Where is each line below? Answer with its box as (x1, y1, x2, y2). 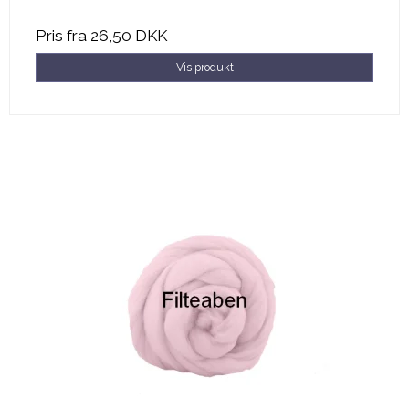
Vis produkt (175, 59, 234, 74)
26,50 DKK (90, 26, 167, 45)
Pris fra (36, 26, 90, 45)
